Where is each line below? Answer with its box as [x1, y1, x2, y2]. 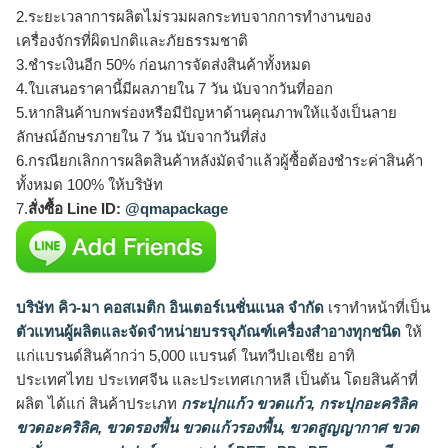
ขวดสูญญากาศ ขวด [285, 419, 419, 437]
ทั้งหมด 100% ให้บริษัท [16, 175, 163, 193]
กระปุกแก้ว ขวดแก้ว [177, 395, 311, 413]
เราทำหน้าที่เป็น [324, 299, 430, 317]
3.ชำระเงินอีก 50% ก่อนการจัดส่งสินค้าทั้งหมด [16, 55, 311, 73]
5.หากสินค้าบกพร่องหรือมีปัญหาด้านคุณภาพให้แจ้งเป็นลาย [16, 103, 397, 121]
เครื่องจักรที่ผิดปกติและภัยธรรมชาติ [16, 31, 248, 49]
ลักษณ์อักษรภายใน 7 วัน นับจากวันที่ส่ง [16, 127, 266, 145]
